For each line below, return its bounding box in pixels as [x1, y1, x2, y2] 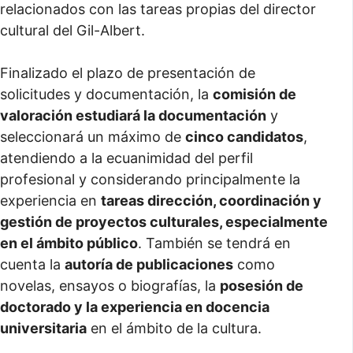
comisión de [213, 86, 296, 102]
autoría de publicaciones [65, 256, 233, 273]
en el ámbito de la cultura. [87, 320, 262, 336]
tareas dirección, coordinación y [101, 192, 321, 209]
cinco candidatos [185, 128, 303, 145]
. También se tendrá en [138, 235, 291, 251]
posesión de [220, 277, 303, 294]
